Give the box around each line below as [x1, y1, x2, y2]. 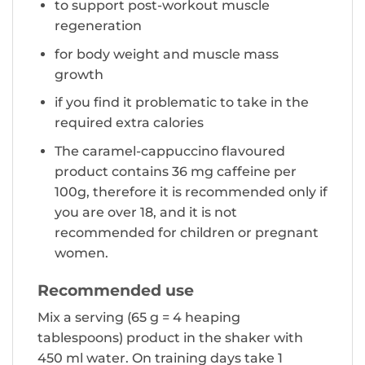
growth [54, 66, 103, 82]
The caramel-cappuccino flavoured [54, 143, 285, 159]
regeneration [54, 17, 142, 33]
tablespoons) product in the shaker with [37, 330, 303, 346]
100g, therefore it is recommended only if [54, 183, 328, 200]
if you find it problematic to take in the [54, 95, 309, 111]
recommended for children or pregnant [54, 224, 319, 240]
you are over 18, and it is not [54, 204, 237, 220]
